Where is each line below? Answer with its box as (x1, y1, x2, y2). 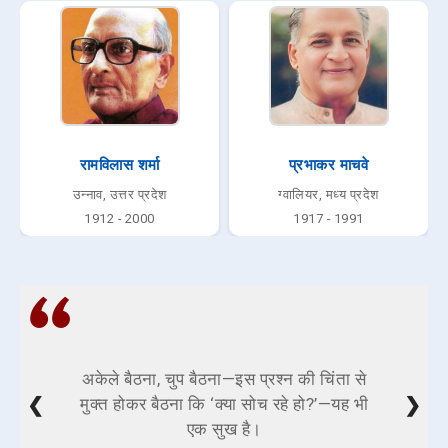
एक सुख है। (186, 419, 262, 440)
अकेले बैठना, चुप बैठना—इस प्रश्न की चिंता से (82, 369, 366, 390)
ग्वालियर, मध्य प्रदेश (278, 187, 379, 203)
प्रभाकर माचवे (288, 156, 369, 175)
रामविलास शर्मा (79, 156, 160, 175)
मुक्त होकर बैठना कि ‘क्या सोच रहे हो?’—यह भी (80, 394, 368, 415)
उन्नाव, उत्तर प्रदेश (72, 187, 167, 203)
